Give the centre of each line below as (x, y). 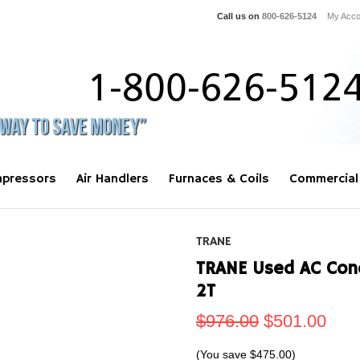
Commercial (324, 179)
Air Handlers (112, 179)
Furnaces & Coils (219, 179)
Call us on (239, 16)
